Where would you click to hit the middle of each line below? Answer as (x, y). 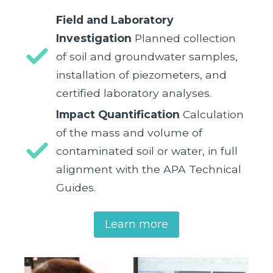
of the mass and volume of (129, 133)
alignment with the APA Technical (149, 169)
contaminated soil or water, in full (147, 151)
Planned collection (184, 38)
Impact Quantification (118, 115)
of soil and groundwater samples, (147, 57)
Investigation (94, 38)
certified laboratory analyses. (134, 93)
